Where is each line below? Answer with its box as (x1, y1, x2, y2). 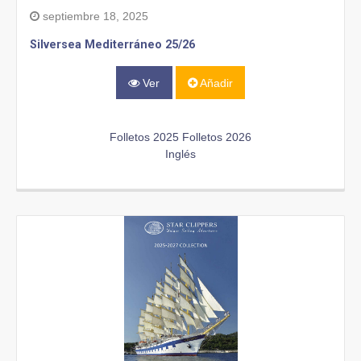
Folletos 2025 (110, 130, 179, 143)
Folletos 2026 (182, 130, 251, 143)
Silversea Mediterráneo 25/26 (30, 38, 195, 52)
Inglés (165, 147, 196, 160)
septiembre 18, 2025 (39, 10, 148, 23)
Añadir (197, 76, 233, 89)
